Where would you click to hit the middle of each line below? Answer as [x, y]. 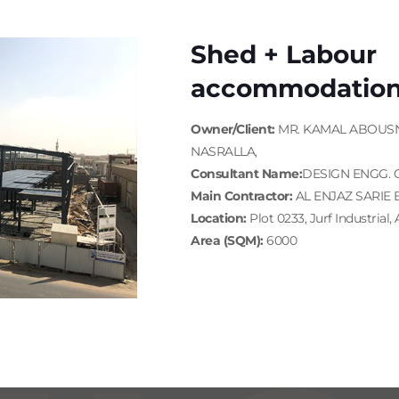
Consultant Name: [246, 174]
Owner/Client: [233, 129]
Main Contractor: [241, 196]
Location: [219, 218]
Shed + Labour [284, 54]
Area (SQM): [227, 240]
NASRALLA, [224, 151]
